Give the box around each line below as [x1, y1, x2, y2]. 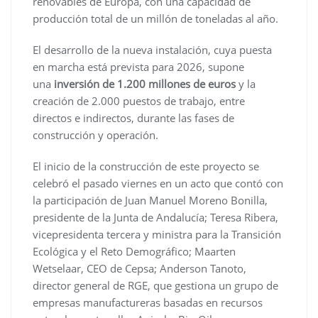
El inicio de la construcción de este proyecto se [33, 158, 259, 173]
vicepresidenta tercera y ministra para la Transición [33, 226, 281, 241]
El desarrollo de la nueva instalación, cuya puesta [33, 42, 272, 57]
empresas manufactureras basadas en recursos [33, 295, 263, 309]
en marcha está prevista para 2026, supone [33, 59, 244, 74]
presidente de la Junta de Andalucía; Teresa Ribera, [33, 209, 278, 224]
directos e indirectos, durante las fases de [33, 110, 234, 125]
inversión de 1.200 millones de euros [54, 76, 236, 91]
